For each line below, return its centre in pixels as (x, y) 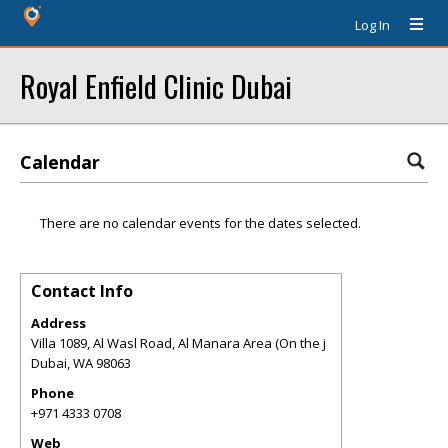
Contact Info (82, 291)
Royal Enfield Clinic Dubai (156, 85)
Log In (372, 25)
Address (58, 323)
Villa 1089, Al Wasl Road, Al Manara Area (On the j (178, 343)
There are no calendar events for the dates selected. (200, 223)
